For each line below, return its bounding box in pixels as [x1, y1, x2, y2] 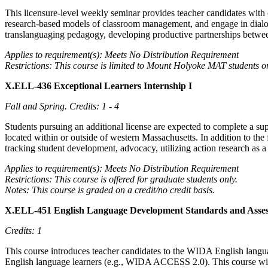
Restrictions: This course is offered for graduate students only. [5, 173, 237, 184]
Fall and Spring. [5, 100, 69, 111]
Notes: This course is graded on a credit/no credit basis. [5, 184, 215, 195]
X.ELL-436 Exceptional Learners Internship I [5, 80, 192, 91]
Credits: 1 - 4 [69, 100, 119, 111]
